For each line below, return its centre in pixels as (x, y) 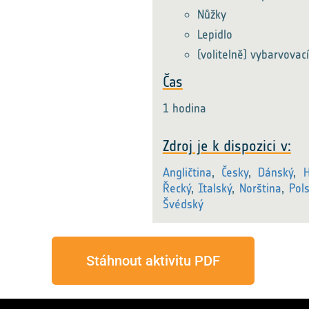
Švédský (183, 204)
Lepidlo (215, 34)
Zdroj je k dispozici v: (227, 146)
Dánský (276, 172)
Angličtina (187, 172)
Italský (215, 188)
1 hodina (184, 108)
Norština (261, 188)
